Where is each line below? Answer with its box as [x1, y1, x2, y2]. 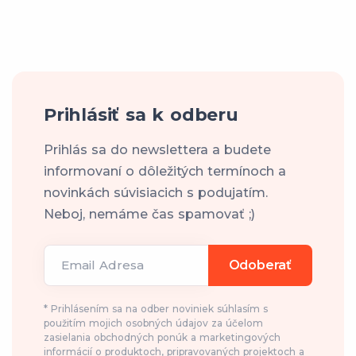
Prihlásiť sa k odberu [44, 103, 238, 126]
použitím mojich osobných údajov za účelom [44, 316, 263, 329]
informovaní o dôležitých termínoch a [44, 163, 286, 179]
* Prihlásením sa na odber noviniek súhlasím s [44, 302, 268, 315]
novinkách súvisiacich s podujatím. [44, 184, 268, 200]
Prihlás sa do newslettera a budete [44, 141, 271, 157]
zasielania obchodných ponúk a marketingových [44, 331, 281, 343]
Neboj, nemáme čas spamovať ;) [44, 206, 255, 222]
